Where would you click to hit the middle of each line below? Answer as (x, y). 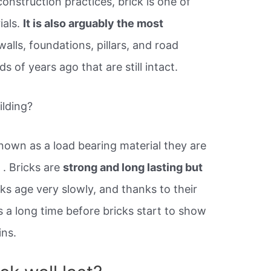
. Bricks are (33, 167)
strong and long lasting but (133, 167)
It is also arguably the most (93, 24)
